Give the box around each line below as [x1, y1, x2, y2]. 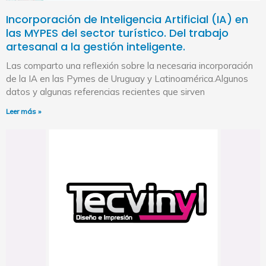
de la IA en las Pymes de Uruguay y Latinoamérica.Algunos [6, 72, 248, 84]
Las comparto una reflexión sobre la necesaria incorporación [6, 59, 253, 71]
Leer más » [6, 106, 41, 116]
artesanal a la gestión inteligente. [6, 39, 185, 54]
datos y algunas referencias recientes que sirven [6, 85, 205, 97]
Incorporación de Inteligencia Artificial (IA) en [6, 11, 248, 27]
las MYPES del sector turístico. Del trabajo [6, 25, 229, 40]
